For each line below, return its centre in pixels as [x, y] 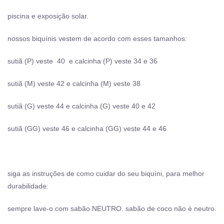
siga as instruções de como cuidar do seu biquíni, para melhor [106, 173]
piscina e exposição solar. [48, 16]
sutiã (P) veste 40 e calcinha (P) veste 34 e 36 [82, 61]
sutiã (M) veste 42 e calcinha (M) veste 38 [74, 83]
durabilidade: [28, 186]
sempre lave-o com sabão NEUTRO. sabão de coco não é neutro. [112, 208]
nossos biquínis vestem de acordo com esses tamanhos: [97, 38]
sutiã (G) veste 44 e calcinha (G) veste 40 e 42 [81, 106]
